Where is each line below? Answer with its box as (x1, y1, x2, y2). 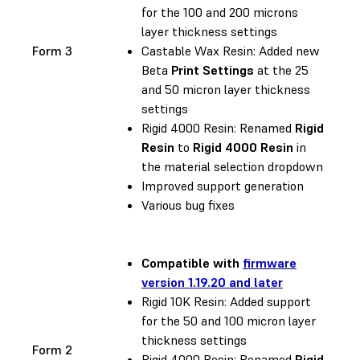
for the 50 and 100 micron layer (141, 312, 316, 329)
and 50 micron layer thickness (141, 80, 310, 97)
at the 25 (254, 61, 309, 78)
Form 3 (32, 42, 72, 59)
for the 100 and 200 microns (141, 3, 298, 20)
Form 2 (32, 341, 72, 358)
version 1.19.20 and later (141, 273, 283, 290)
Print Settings (171, 61, 254, 78)
